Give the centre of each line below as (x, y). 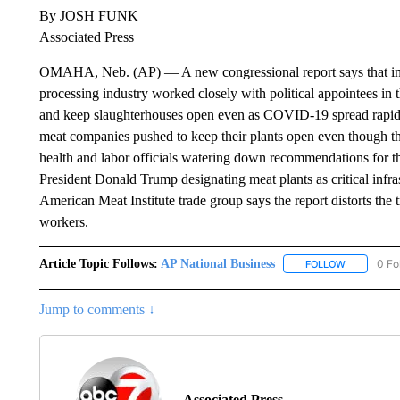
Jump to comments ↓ (97, 309)
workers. (63, 221)
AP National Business (217, 263)
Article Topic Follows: (98, 263)
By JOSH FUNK (88, 15)
